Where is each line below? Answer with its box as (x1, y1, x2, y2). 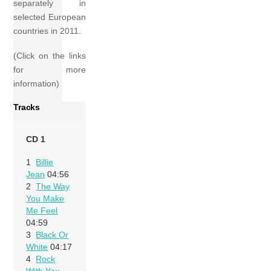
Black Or (36, 229, 69, 240)
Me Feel (26, 205, 58, 215)
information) (13, 79, 60, 89)
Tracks (13, 102, 40, 113)
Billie (36, 157, 54, 167)
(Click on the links (13, 51, 87, 61)
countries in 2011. (13, 26, 82, 36)
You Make (26, 193, 65, 203)
